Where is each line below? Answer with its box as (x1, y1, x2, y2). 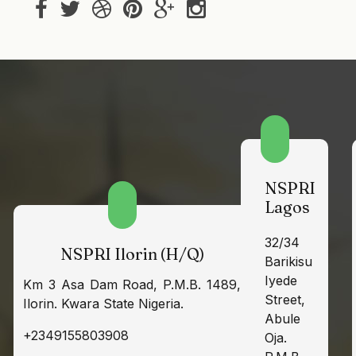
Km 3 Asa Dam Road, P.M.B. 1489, (23, 277, 241, 293)
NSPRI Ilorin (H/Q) (60, 244, 204, 265)
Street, (265, 292, 305, 308)
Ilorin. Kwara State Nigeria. (23, 296, 184, 312)
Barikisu (265, 253, 312, 269)
